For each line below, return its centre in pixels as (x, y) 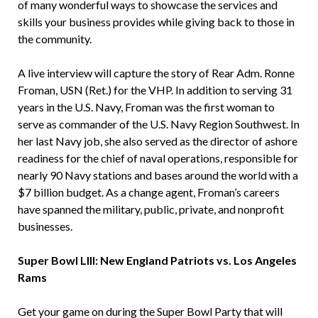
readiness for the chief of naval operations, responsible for (158, 158)
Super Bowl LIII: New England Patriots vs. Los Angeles (157, 261)
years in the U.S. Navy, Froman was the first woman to (146, 107)
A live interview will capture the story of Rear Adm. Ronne (156, 73)
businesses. (45, 226)
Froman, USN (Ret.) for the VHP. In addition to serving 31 (155, 90)
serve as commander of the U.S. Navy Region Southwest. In (158, 124)
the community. (54, 39)
